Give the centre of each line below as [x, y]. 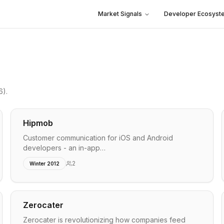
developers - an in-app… [64, 148]
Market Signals [120, 14]
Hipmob [38, 123]
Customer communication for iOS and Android [98, 138]
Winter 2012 [45, 163]
